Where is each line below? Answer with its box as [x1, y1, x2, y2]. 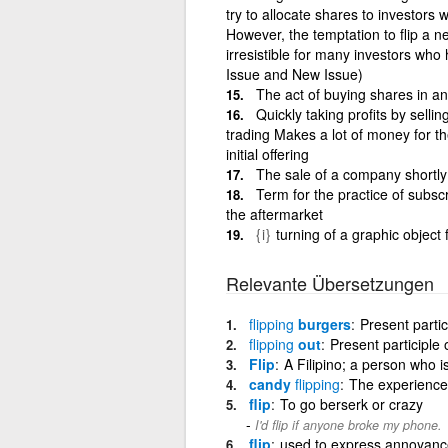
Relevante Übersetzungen [225, 269, 434, 296]
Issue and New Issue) [225, 63, 363, 84]
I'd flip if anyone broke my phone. [254, 415, 442, 434]
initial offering [225, 143, 309, 164]
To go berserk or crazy [279, 393, 423, 414]
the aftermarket [225, 203, 323, 224]
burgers [293, 313, 351, 334]
